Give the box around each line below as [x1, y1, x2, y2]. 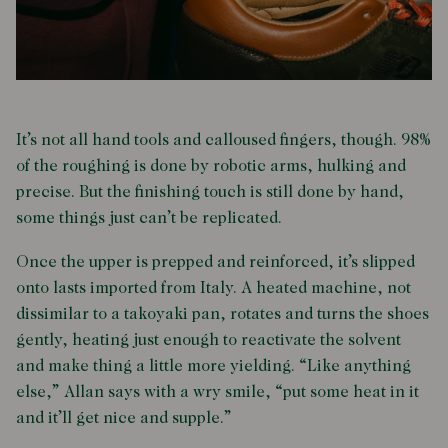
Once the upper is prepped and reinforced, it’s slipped [16, 255, 415, 271]
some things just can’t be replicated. [16, 211, 282, 227]
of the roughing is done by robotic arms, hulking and [16, 159, 406, 175]
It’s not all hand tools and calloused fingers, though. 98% [16, 133, 431, 149]
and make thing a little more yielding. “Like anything [16, 359, 411, 375]
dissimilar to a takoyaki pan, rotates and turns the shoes [16, 307, 429, 323]
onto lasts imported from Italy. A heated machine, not [16, 281, 411, 297]
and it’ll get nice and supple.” [16, 411, 232, 427]
